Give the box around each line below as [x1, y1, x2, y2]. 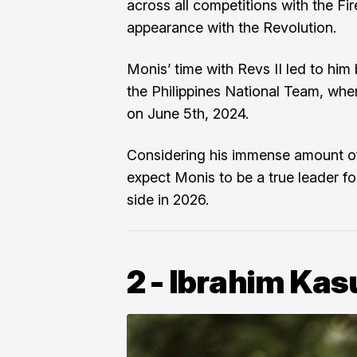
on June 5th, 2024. [127, 104, 249, 122]
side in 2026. [127, 190, 209, 208]
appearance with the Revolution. [127, 18, 336, 36]
